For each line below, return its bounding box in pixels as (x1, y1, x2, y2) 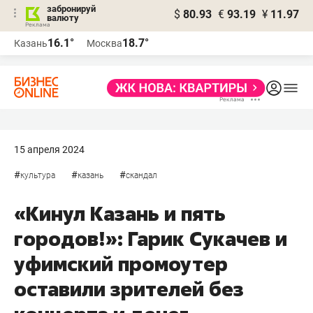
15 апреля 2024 (14, 144, 85, 155)
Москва (87, 38, 122, 49)
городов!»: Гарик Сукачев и (14, 226, 287, 252)
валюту (47, 13, 79, 23)
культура (20, 170, 55, 180)
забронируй (47, 3, 96, 14)
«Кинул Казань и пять (14, 201, 226, 226)
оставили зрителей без (14, 276, 244, 302)
